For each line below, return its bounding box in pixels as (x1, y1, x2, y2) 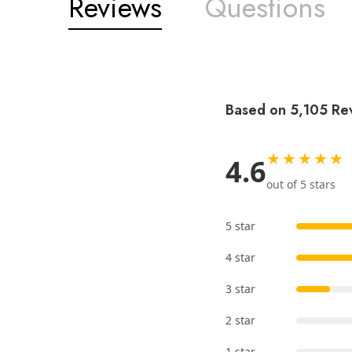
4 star (225, 250, 255, 266)
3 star (225, 281, 255, 297)
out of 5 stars (266, 177, 335, 192)
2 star (225, 313, 255, 328)
